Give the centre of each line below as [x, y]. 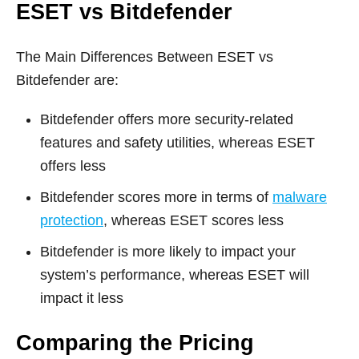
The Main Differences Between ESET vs [145, 56]
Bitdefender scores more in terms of [156, 197]
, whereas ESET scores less [194, 220]
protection [72, 220]
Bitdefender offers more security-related [167, 119]
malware [300, 197]
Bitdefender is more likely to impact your [168, 251]
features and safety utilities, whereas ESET [177, 142]
